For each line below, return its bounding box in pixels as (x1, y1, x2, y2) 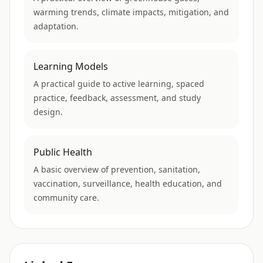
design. (33, 106, 63, 117)
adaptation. (33, 20, 79, 32)
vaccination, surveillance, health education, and (33, 177, 222, 189)
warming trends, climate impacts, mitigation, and (33, 6, 229, 18)
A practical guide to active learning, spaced (33, 77, 204, 89)
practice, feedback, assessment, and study (33, 92, 201, 103)
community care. (33, 191, 99, 203)
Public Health (33, 145, 92, 159)
